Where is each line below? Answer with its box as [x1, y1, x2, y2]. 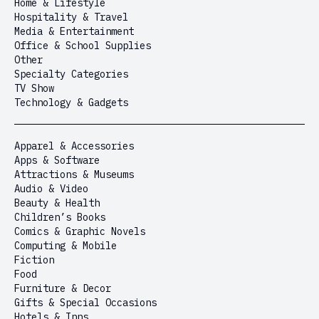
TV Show [14, 82, 54, 95]
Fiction [14, 253, 54, 266]
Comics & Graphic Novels [14, 225, 145, 238]
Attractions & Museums [14, 168, 134, 181]
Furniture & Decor [14, 282, 111, 295]
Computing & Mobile [14, 239, 117, 252]
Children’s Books [14, 211, 105, 224]
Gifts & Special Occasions [14, 296, 157, 309]
